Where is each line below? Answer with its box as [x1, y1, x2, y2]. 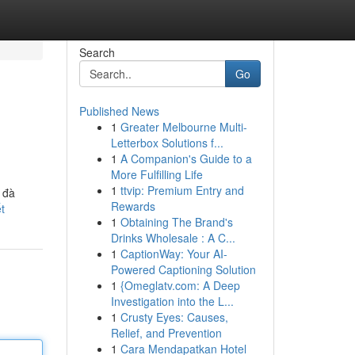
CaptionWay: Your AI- [120, 246, 227, 261]
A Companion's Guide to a [120, 151, 252, 166]
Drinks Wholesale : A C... [110, 230, 235, 246]
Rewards [110, 198, 155, 214]
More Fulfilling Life [110, 166, 203, 182]
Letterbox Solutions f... [110, 135, 223, 151]
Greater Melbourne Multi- [120, 119, 247, 135]
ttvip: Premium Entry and [120, 182, 244, 198]
